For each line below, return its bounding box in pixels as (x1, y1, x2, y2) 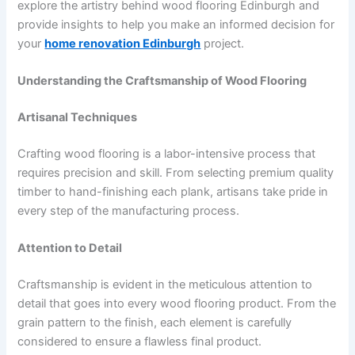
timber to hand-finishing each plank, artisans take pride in (17, 185, 329, 200)
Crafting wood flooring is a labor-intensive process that (17, 147, 316, 162)
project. (200, 36, 245, 51)
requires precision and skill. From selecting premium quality (17, 166, 334, 181)
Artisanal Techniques (17, 110, 138, 125)
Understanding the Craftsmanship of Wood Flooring (17, 74, 307, 89)
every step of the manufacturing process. (17, 204, 240, 219)
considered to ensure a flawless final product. (17, 334, 262, 349)
